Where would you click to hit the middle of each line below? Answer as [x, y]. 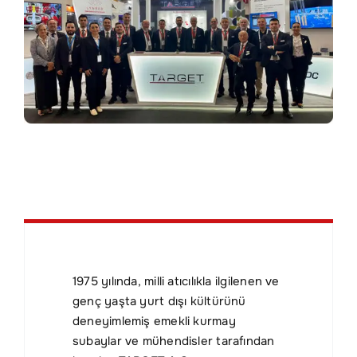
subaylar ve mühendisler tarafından [173, 341]
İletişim [36, 27]
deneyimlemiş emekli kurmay [154, 322]
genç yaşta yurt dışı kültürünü [159, 302]
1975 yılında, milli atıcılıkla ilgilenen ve [176, 282]
